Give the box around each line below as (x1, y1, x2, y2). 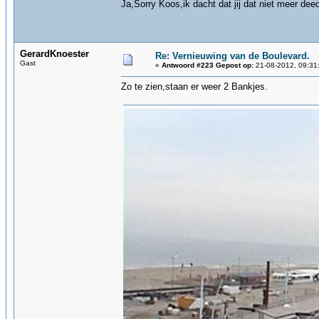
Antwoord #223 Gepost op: (162, 61, 253, 69)
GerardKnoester (20, 48, 89, 59)
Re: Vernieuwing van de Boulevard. (155, 51, 310, 61)
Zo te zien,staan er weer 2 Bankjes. (121, 81, 268, 92)
